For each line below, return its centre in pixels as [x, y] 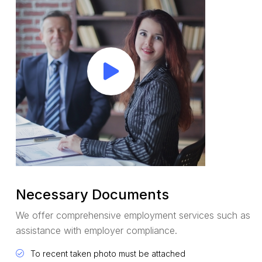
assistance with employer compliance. [96, 230]
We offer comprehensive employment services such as [133, 215]
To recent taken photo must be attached [108, 253]
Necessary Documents [92, 194]
